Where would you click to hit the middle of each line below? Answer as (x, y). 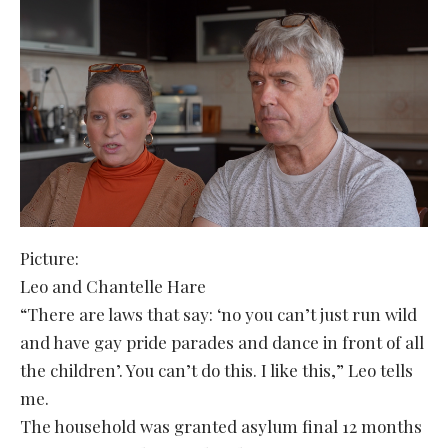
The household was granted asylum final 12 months (221, 425)
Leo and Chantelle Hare (113, 285)
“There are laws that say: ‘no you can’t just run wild (218, 313)
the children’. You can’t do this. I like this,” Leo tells (216, 369)
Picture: (49, 257)
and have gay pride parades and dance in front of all (222, 341)
